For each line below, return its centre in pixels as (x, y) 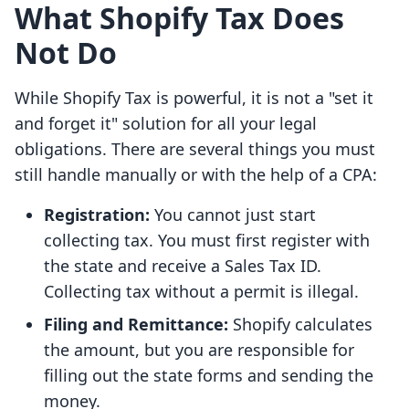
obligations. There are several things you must (195, 149)
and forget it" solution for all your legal (166, 124)
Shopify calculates (300, 325)
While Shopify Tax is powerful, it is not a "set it (194, 98)
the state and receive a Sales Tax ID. (183, 266)
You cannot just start (233, 215)
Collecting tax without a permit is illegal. (201, 292)
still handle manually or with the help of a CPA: (196, 175)
